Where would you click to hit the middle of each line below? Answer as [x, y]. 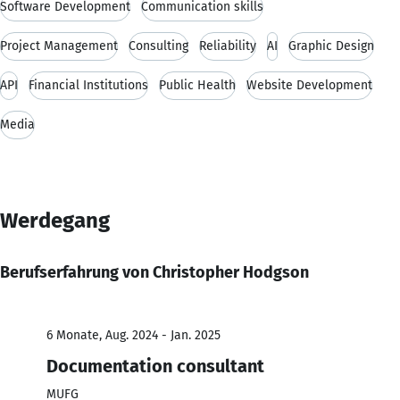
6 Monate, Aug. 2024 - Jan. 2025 [133, 335]
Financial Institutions [88, 85]
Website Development [309, 85]
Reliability [228, 46]
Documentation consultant [155, 366]
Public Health [197, 85]
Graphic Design [331, 46]
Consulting [158, 46]
